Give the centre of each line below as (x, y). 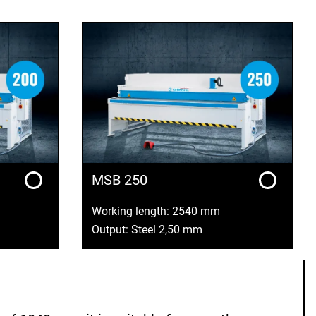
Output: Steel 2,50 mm (147, 230)
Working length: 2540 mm (156, 212)
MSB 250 (120, 180)
